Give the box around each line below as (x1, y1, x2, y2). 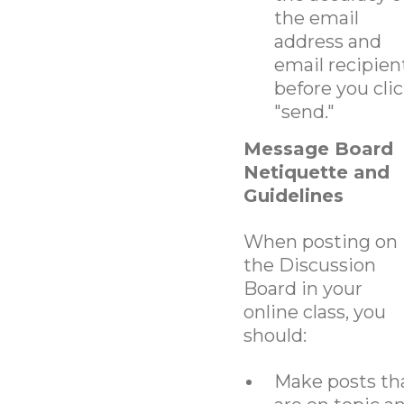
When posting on (243, 230, 398, 252)
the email (273, 6, 359, 29)
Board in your (243, 277, 363, 299)
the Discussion (243, 253, 376, 276)
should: (243, 324, 307, 346)
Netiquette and (243, 161, 390, 183)
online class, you (243, 300, 386, 323)
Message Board (243, 137, 393, 160)
